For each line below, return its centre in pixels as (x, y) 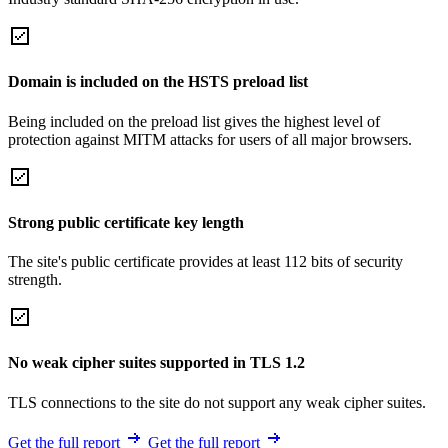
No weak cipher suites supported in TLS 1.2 (156, 363)
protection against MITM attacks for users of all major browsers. (210, 139)
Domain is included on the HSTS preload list (158, 82)
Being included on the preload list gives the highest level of (194, 121)
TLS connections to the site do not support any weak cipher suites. (217, 402)
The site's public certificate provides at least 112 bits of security (205, 262)
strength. (35, 280)
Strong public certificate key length (126, 222)
